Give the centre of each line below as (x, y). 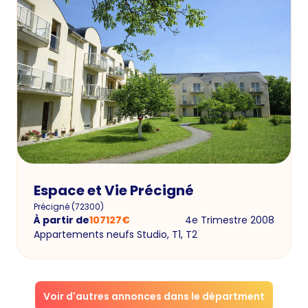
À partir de (62, 220)
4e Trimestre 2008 (230, 220)
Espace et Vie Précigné (114, 190)
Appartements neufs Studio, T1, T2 (115, 234)
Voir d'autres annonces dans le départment (154, 296)
